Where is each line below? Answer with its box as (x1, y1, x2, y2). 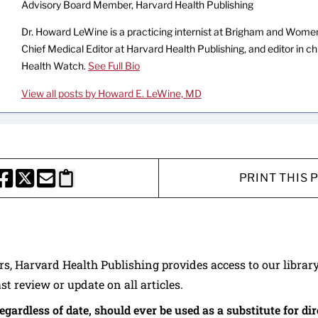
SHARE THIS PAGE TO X (13, 178, 141, 192)
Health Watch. (21, 60, 88, 72)
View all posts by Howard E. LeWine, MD (21, 87, 202, 99)
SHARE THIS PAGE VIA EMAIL (35, 178, 196, 192)
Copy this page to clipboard (56, 178, 201, 192)
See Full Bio (87, 60, 140, 72)
